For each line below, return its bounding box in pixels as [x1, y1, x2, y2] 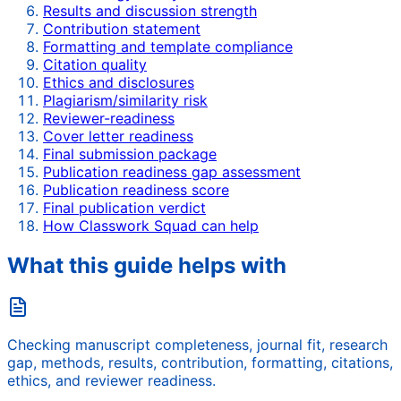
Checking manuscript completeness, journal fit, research [7, 336, 388, 354]
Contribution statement [43, 20, 200, 38]
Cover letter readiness [43, 127, 193, 146]
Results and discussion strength [43, 2, 257, 21]
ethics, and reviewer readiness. [7, 371, 216, 390]
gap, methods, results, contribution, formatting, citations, [7, 354, 393, 372]
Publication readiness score [43, 181, 229, 200]
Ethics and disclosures [43, 73, 194, 92]
